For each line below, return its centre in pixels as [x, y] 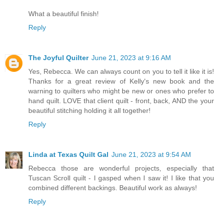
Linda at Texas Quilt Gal [68, 155]
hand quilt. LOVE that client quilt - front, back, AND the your [121, 101]
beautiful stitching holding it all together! [89, 111]
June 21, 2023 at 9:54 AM [151, 155]
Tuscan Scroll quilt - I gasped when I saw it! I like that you [121, 178]
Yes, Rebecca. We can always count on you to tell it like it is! [121, 72]
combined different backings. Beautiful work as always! [113, 188]
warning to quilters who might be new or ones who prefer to [121, 91]
